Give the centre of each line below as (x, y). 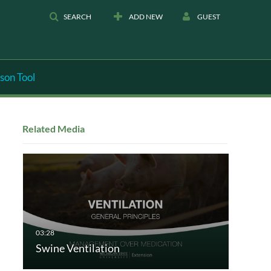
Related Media (53, 128)
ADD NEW (146, 17)
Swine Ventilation (77, 248)
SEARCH (77, 17)
